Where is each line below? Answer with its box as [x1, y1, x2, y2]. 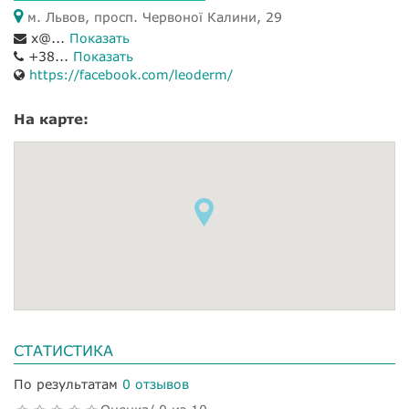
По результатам [14, 376, 118, 392]
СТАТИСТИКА [14, 341, 113, 359]
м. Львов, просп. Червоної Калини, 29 [23, 9, 282, 25]
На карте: [14, 110, 89, 127]
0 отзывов [122, 376, 189, 392]
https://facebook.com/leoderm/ [29, 67, 233, 82]
